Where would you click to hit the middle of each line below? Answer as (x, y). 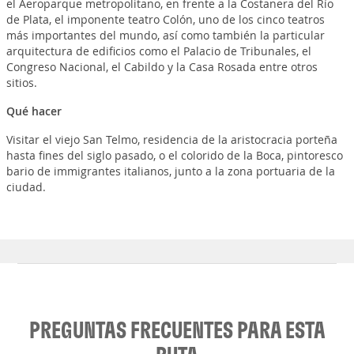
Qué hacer (34, 111)
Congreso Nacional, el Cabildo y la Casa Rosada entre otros (162, 67)
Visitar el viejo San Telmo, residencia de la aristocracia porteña (171, 139)
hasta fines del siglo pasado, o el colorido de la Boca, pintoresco (174, 155)
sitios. (21, 83)
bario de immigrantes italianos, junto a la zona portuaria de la (170, 171)
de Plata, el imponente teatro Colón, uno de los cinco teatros (165, 19)
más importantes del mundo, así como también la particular (165, 35)
